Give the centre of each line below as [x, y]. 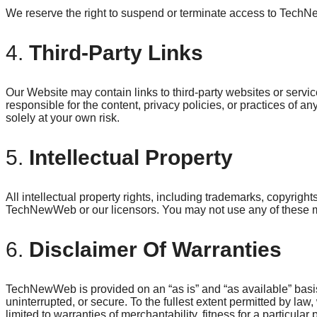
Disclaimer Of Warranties [155, 249]
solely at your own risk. [63, 117]
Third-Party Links [116, 52]
